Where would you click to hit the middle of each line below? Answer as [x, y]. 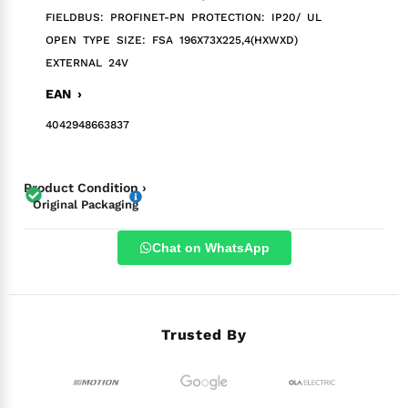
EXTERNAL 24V [87, 62]
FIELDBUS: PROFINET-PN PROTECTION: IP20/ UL [184, 17]
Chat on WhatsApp [210, 247]
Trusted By [204, 334]
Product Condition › [85, 187]
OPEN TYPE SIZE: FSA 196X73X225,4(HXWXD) [172, 40]
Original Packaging [86, 204]
